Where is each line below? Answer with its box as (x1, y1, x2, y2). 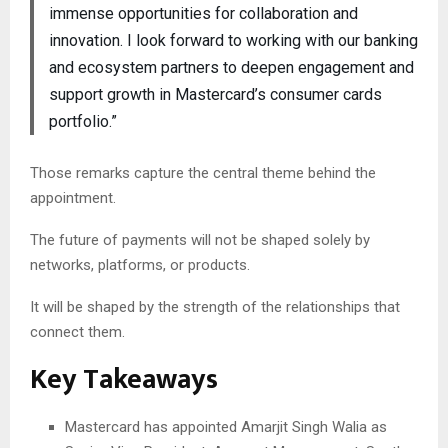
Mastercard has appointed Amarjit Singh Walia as (65, 418, 387, 437)
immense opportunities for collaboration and (48, 3, 358, 23)
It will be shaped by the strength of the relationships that (30, 298, 400, 317)
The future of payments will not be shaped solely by (30, 231, 370, 250)
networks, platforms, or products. (30, 256, 250, 275)
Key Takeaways (30, 356, 218, 404)
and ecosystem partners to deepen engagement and (48, 57, 414, 77)
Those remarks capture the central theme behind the (30, 164, 376, 183)
